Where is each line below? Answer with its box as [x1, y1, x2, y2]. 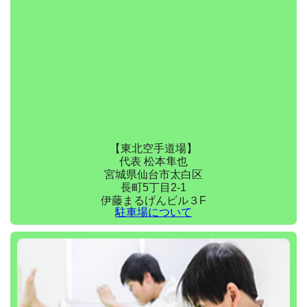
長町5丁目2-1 [121, 181, 186, 193]
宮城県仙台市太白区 [104, 168, 203, 180]
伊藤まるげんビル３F [101, 194, 206, 206]
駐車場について [115, 206, 192, 218]
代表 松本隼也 [119, 155, 188, 167]
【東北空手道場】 [110, 142, 197, 154]
